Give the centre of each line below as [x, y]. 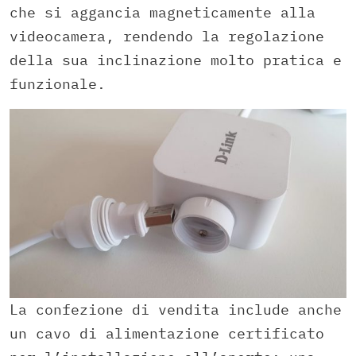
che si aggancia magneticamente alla [163, 12]
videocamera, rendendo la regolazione [167, 36]
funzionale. [58, 84]
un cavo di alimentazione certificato [167, 334]
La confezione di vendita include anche [176, 310]
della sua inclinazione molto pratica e [176, 60]
